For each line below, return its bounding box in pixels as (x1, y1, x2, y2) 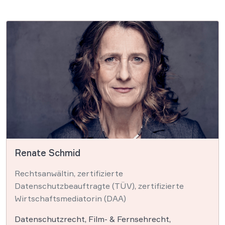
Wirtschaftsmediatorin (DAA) (15, 193, 126, 204)
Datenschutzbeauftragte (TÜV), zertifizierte (15, 181, 184, 191)
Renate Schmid (15, 147, 80, 159)
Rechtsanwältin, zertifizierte (15, 168, 123, 179)
